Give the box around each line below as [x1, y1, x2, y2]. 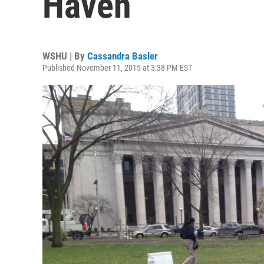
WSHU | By [42, 50, 87, 62]
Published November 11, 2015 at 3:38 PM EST [42, 63, 192, 72]
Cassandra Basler [87, 50, 158, 62]
